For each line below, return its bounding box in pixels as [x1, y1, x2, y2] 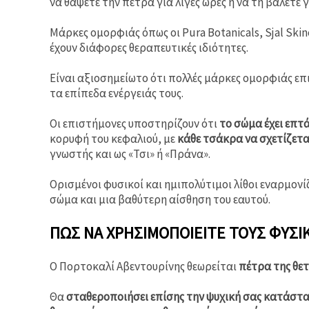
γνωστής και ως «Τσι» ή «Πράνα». [50, 146, 210, 161]
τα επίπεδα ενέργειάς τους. [50, 85, 183, 101]
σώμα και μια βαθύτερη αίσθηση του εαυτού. [50, 191, 270, 207]
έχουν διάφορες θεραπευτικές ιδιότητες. [50, 39, 248, 55]
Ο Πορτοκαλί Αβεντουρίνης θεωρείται [50, 258, 239, 274]
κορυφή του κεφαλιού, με [50, 130, 177, 146]
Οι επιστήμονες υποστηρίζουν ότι [50, 115, 219, 131]
